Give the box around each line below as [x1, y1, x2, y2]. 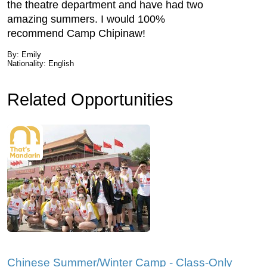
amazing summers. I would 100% [7, 13, 165, 25]
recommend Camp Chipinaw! [7, 27, 145, 39]
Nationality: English [7, 59, 74, 68]
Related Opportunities [7, 90, 173, 109]
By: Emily [7, 50, 41, 59]
